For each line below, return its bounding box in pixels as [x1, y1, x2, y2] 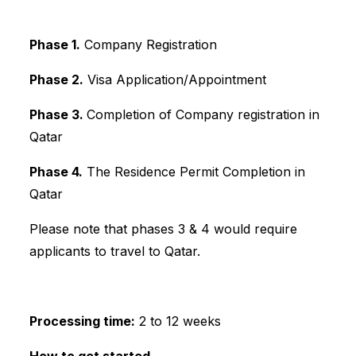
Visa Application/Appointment [83, 72, 266, 88]
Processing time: [29, 313, 135, 330]
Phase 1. [29, 37, 80, 53]
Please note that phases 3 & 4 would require [29, 221, 297, 238]
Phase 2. [29, 72, 83, 88]
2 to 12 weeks [134, 313, 221, 330]
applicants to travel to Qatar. [29, 243, 200, 260]
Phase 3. [29, 106, 87, 123]
